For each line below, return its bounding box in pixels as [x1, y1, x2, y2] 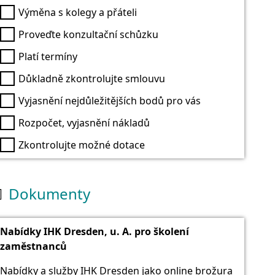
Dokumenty [9, 183, 90, 204]
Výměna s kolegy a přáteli [18, 5, 137, 19]
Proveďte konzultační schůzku [18, 27, 158, 41]
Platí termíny [18, 49, 77, 63]
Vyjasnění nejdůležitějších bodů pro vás [18, 93, 201, 107]
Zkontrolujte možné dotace [18, 137, 145, 152]
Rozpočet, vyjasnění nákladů [18, 115, 150, 130]
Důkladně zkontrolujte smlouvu [18, 71, 165, 85]
